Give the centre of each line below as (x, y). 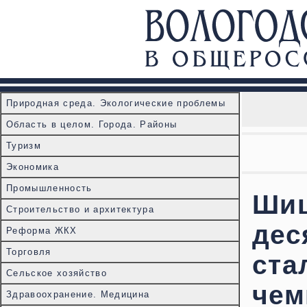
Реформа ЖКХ (42, 231)
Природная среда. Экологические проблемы (116, 103)
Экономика (33, 167)
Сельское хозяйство (57, 273)
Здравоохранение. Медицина (78, 294)
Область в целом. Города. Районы (92, 124)
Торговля (29, 252)
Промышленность (49, 188)
